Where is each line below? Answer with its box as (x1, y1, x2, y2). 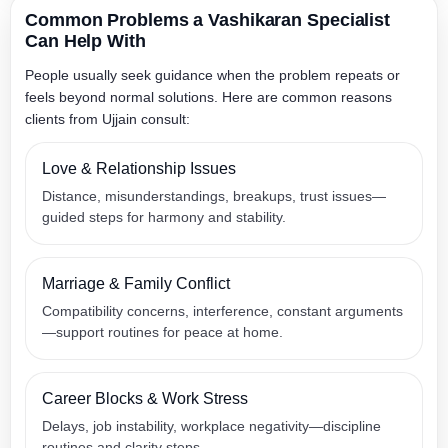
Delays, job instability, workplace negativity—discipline (42, 418, 381, 434)
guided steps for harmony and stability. (42, 209, 286, 225)
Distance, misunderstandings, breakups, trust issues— (42, 188, 386, 204)
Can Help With (25, 31, 146, 51)
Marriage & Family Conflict (42, 275, 230, 292)
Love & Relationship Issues (42, 160, 236, 177)
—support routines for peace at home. (42, 324, 283, 340)
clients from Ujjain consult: (25, 111, 190, 127)
